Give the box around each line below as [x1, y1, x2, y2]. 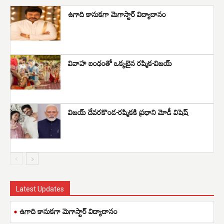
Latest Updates [16, 184, 64, 193]
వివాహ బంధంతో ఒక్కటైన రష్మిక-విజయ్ [68, 55, 174, 70]
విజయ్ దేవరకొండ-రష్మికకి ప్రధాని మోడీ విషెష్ [68, 104, 188, 119]
